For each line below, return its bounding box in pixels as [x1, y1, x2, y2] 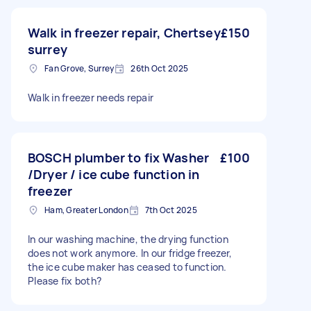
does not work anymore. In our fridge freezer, [28, 246, 233, 260]
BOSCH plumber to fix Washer [28, 149, 210, 166]
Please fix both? [28, 274, 101, 287]
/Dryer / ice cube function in [28, 166, 200, 183]
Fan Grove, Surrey [44, 62, 115, 74]
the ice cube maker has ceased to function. [28, 260, 227, 274]
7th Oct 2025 [144, 204, 197, 216]
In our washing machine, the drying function [28, 233, 228, 246]
